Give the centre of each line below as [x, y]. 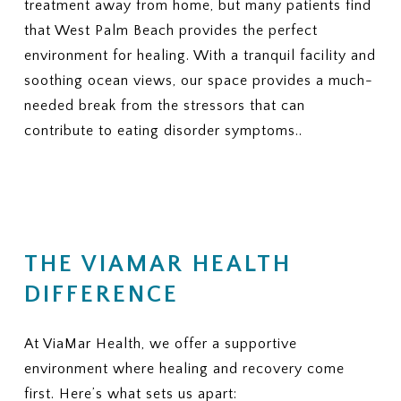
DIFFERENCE [101, 294]
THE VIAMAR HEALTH [158, 264]
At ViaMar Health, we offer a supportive [160, 343]
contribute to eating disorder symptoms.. [163, 130]
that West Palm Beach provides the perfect [171, 30]
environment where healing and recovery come [184, 368]
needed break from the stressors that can [164, 105]
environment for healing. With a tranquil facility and [200, 55]
